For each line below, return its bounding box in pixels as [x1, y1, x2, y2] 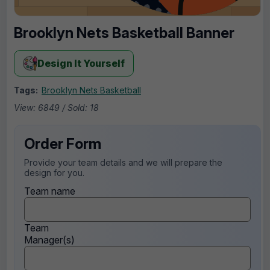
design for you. [24, 168, 84, 178]
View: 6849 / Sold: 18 [14, 102, 99, 113]
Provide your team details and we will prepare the [24, 157, 222, 168]
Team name [24, 185, 75, 198]
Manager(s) [24, 234, 75, 246]
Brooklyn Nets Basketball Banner [14, 24, 234, 42]
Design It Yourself [37, 57, 125, 70]
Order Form [24, 135, 101, 153]
